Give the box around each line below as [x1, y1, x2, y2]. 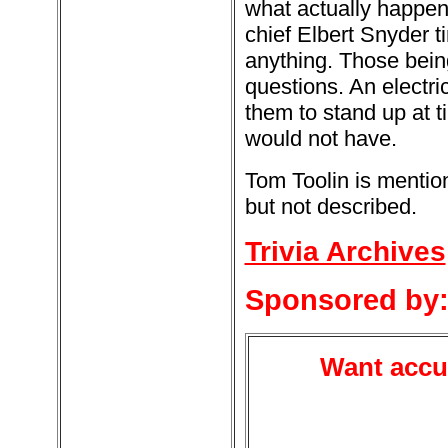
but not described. [244, 194, 417, 219]
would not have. [244, 126, 397, 151]
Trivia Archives [244, 236, 446, 267]
